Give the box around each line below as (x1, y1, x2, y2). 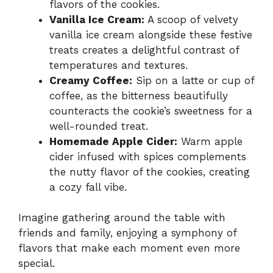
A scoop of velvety (144, 13, 238, 26)
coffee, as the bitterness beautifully (49, 89, 228, 102)
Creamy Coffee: (49, 74, 132, 87)
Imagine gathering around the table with (18, 211, 225, 224)
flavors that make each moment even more (18, 242, 240, 255)
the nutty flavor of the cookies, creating (49, 165, 250, 178)
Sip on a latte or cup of (132, 74, 254, 87)
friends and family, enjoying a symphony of (18, 227, 236, 239)
